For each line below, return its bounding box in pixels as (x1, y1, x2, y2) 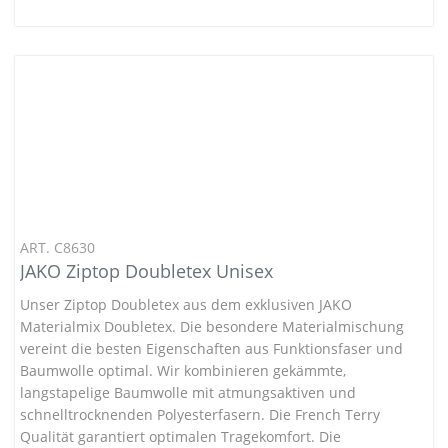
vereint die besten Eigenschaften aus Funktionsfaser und (20, 338, 403, 358)
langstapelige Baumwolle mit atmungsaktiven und (20, 382, 356, 402)
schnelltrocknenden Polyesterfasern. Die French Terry (20, 404, 380, 424)
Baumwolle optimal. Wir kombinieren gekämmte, (20, 360, 346, 380)
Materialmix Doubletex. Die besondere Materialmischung (20, 316, 404, 336)
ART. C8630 (20, 237, 95, 257)
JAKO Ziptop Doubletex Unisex (20, 258, 273, 283)
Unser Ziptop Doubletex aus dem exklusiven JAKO (20, 294, 352, 314)
